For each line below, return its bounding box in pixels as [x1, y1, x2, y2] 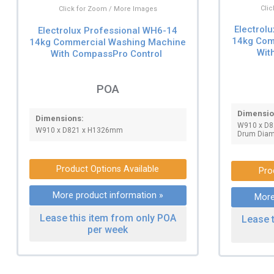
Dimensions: [35, 113, 84, 123]
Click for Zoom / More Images [58, 5, 157, 13]
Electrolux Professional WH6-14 [38, 24, 178, 36]
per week [87, 223, 128, 235]
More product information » [52, 190, 163, 201]
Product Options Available [56, 163, 160, 174]
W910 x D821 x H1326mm [35, 125, 123, 135]
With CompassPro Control [51, 48, 163, 59]
